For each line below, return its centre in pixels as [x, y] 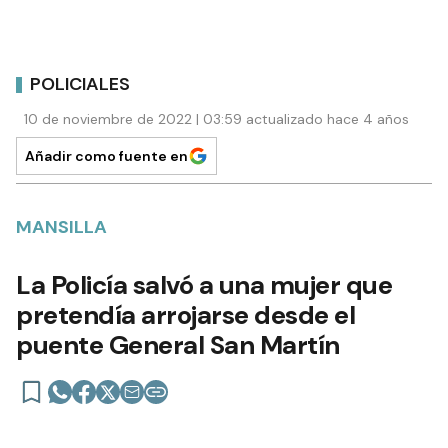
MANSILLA [61, 227]
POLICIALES [80, 83]
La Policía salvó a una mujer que [204, 285]
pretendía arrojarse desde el [185, 315]
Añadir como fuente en [106, 156]
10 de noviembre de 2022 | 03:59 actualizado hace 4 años [216, 119]
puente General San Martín [178, 345]
